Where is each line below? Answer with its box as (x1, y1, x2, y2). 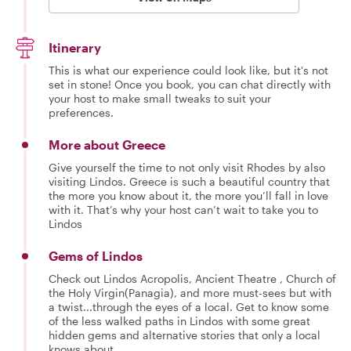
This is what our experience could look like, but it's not (49, 63, 328, 77)
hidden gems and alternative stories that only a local (49, 328, 320, 342)
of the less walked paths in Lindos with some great (49, 314, 310, 327)
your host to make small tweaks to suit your (49, 92, 271, 105)
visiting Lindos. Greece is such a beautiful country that (49, 175, 330, 188)
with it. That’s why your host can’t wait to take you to (49, 203, 318, 216)
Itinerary (49, 40, 101, 55)
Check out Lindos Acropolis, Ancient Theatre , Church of (49, 272, 336, 285)
